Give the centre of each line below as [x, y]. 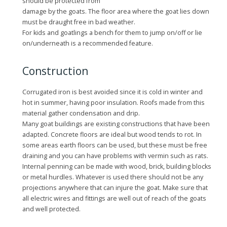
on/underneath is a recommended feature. [88, 43]
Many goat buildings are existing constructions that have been [116, 124]
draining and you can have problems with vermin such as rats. [115, 156]
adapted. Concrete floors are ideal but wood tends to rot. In [112, 135]
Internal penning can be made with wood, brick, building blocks [117, 166]
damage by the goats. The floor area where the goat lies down [116, 11]
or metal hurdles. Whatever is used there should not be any [113, 177]
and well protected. [51, 209]
